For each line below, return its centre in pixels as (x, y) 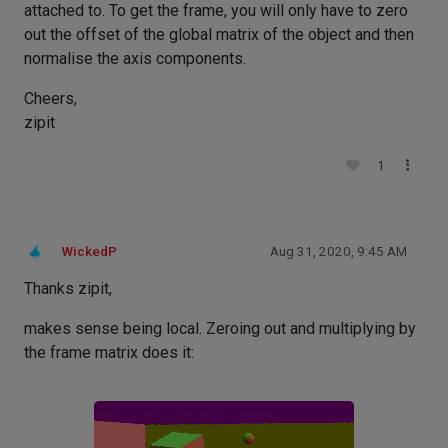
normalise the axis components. (135, 58)
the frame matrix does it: (109, 352)
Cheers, (50, 98)
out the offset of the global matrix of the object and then (219, 34)
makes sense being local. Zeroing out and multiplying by (220, 328)
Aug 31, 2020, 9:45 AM (338, 251)
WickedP (89, 251)
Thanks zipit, (68, 288)
